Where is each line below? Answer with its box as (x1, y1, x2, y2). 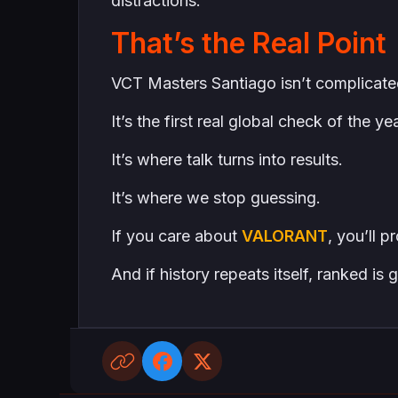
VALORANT (241, 227, 328, 245)
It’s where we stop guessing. (110, 188, 321, 207)
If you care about (110, 227, 242, 245)
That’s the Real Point (110, 26, 386, 60)
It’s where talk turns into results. (110, 150, 343, 169)
